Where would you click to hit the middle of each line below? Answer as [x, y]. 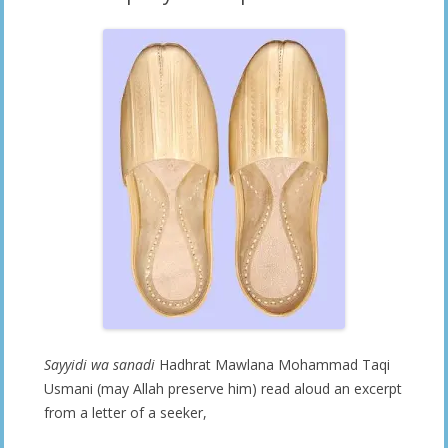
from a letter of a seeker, [125, 412]
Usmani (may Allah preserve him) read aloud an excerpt [223, 388]
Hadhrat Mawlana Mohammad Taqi [272, 364]
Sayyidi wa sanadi [99, 364]
